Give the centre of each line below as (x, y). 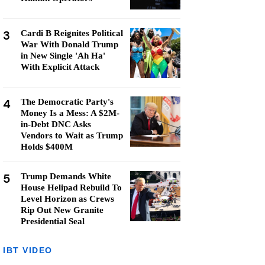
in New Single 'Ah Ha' (63, 56)
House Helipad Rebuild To (71, 188)
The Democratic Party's (67, 102)
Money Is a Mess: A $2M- (70, 113)
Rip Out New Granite (62, 210)
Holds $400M (47, 147)
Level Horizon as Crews (67, 199)
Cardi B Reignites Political (72, 33)
